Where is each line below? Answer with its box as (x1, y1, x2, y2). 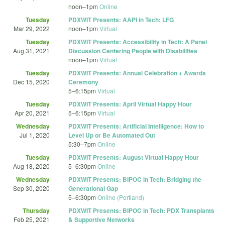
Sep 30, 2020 (13, 183, 50, 192)
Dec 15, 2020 (13, 77, 50, 86)
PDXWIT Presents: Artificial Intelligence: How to (68, 121, 204, 131)
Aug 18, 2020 (13, 161, 50, 170)
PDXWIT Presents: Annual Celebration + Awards (68, 68, 206, 77)
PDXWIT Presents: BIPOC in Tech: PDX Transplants (68, 205, 214, 215)
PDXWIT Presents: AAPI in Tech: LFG (68, 15, 174, 24)
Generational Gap (68, 183, 118, 193)
